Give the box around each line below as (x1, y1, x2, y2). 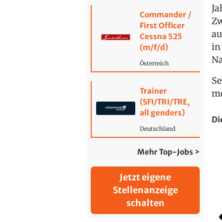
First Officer (139, 20, 185, 30)
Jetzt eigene (119, 171, 171, 183)
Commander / (139, 9, 191, 19)
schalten (126, 197, 165, 209)
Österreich (139, 59, 169, 67)
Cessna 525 (139, 31, 182, 41)
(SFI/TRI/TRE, (139, 97, 190, 107)
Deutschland (139, 125, 175, 132)
